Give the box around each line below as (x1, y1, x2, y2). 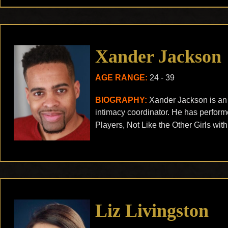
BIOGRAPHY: (95, 95, 147, 104)
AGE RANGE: (95, 73, 148, 82)
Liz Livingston (95, 201, 209, 221)
